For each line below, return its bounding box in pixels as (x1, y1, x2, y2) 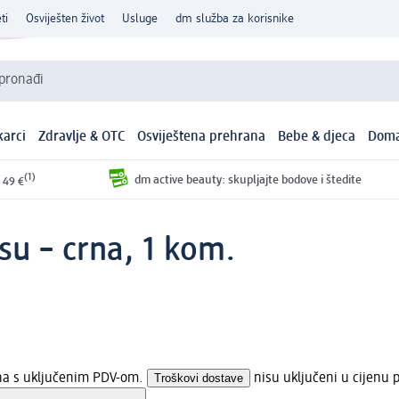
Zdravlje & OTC (37, 130, 126, 145)
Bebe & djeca (278, 130, 356, 145)
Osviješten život (26, 12, 104, 25)
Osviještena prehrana (137, 130, 266, 145)
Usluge (122, 12, 158, 25)
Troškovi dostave (154, 370, 243, 385)
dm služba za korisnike (175, 12, 294, 25)
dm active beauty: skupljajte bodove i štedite (134, 173, 362, 186)
